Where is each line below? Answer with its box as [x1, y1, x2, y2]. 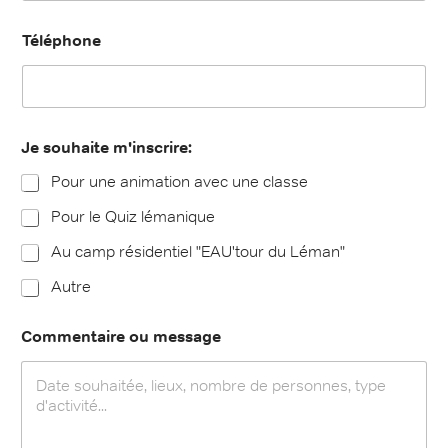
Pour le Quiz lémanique [51, 207, 215, 227]
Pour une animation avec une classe [51, 172, 308, 192]
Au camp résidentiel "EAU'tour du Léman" [51, 242, 345, 262]
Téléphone [22, 31, 101, 51]
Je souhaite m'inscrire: [21, 138, 192, 158]
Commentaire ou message [21, 327, 221, 347]
